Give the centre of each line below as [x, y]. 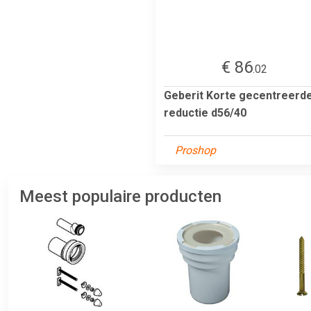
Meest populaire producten [120, 196]
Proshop [195, 150]
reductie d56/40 [205, 112]
